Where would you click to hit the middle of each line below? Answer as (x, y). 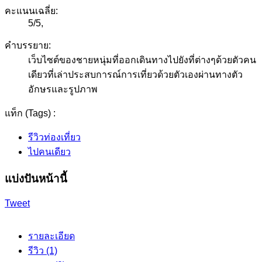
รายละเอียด (51, 236)
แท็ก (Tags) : (30, 113)
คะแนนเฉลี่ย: (31, 11)
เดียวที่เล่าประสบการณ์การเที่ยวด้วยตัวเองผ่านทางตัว (135, 75)
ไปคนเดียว (49, 152)
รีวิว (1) (43, 250)
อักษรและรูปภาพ (63, 89)
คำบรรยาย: (28, 46)
